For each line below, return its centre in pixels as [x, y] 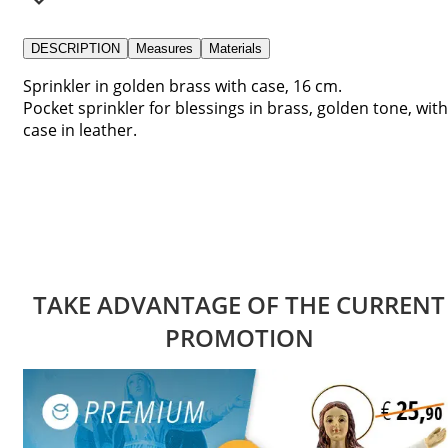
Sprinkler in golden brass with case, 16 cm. [182, 85]
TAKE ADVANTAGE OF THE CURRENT [239, 304]
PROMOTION [239, 337]
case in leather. [80, 129]
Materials [235, 48]
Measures [164, 48]
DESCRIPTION [75, 48]
